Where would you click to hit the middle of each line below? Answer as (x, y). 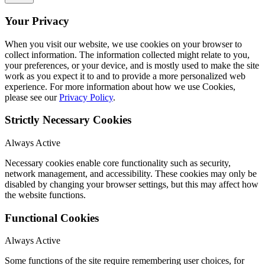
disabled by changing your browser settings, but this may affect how (132, 184)
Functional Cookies (52, 218)
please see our (32, 97)
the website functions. (45, 195)
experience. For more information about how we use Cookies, (120, 86)
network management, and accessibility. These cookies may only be (131, 174)
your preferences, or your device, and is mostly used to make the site (132, 65)
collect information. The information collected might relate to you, (127, 54)
